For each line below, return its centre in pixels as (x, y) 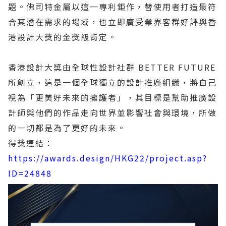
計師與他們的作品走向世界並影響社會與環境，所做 (112, 112)
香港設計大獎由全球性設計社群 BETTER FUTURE (112, 67)
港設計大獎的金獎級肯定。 (63, 37)
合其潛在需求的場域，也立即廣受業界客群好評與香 (112, 22)
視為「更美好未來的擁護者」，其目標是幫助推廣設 (112, 97)
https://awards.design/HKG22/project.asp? (108, 158)
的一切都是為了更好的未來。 (67, 128)
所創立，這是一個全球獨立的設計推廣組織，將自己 (112, 82)
